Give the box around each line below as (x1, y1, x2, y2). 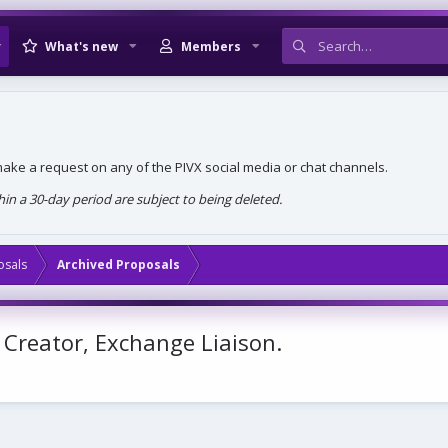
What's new (45, 37, 119, 55)
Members (180, 37, 241, 55)
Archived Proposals (57, 255, 180, 273)
